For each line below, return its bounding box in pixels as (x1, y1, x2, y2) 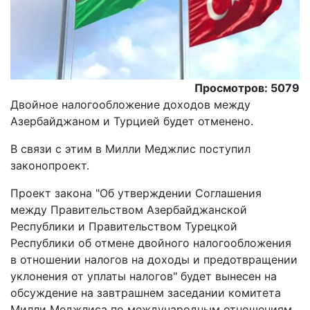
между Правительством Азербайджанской (10, 203, 247, 217)
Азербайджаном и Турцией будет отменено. (10, 114, 253, 129)
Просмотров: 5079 (194, 81, 300, 95)
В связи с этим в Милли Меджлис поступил (10, 142, 250, 156)
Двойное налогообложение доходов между (10, 98, 250, 112)
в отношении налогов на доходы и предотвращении (10, 253, 298, 267)
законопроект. (10, 158, 89, 173)
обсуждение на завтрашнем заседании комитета (10, 286, 281, 300)
